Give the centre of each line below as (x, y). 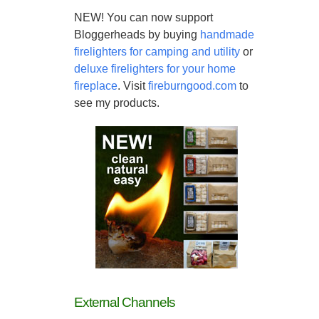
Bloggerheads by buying (137, 35)
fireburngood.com (192, 86)
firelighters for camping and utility (157, 52)
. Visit (133, 86)
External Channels (125, 302)
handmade (227, 35)
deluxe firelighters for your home (155, 69)
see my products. (117, 103)
